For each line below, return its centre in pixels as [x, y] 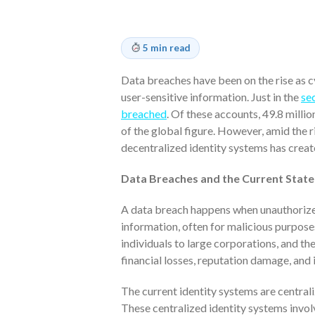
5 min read [167, 47]
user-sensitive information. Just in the [211, 96]
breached [144, 113]
